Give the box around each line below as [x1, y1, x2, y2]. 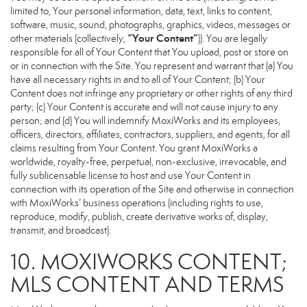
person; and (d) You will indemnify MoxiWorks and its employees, [10, 114, 280, 127]
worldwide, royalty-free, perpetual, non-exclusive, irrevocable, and [10, 156, 286, 168]
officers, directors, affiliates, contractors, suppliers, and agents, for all [10, 128, 290, 140]
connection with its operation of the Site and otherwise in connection [10, 183, 294, 195]
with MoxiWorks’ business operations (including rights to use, [10, 197, 263, 209]
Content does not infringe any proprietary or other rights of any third [10, 87, 293, 99]
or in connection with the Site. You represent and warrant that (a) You [10, 60, 293, 72]
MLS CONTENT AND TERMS [10, 271, 284, 298]
